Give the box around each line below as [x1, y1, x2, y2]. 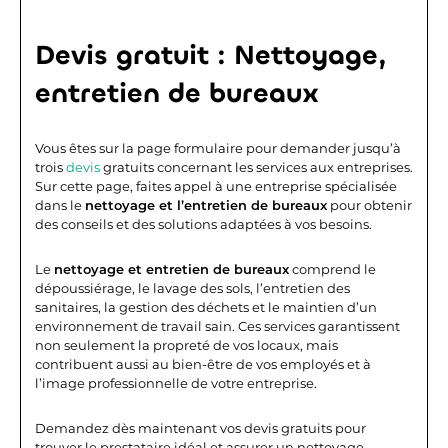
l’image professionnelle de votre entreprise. [35, 374, 317, 391]
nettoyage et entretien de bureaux [54, 260, 289, 277]
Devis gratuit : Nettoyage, [35, 37, 387, 73]
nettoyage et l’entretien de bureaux [85, 196, 327, 213]
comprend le [289, 260, 376, 277]
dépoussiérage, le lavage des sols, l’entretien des [35, 279, 350, 296]
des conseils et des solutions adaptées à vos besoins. [35, 215, 372, 232]
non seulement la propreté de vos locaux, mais [35, 336, 338, 353]
